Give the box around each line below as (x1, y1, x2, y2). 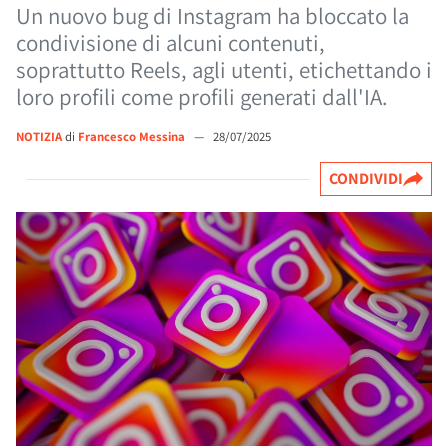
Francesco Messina (78, 128, 188, 145)
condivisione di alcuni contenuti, (16, 28, 325, 58)
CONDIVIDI (329, 168, 403, 189)
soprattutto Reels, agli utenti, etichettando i (16, 55, 432, 85)
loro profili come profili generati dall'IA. (16, 82, 388, 112)
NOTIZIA (16, 128, 62, 145)
